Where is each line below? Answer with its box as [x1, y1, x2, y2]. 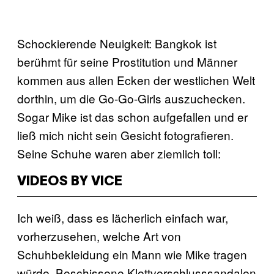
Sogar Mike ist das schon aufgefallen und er [17, 108, 248, 125]
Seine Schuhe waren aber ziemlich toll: [17, 144, 221, 161]
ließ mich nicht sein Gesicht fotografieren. [17, 126, 234, 143]
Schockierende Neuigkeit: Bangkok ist [17, 34, 217, 51]
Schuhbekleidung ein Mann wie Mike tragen [17, 245, 247, 262]
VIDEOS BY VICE [17, 175, 122, 188]
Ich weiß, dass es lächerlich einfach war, [17, 209, 228, 226]
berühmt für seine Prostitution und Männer [17, 53, 237, 70]
